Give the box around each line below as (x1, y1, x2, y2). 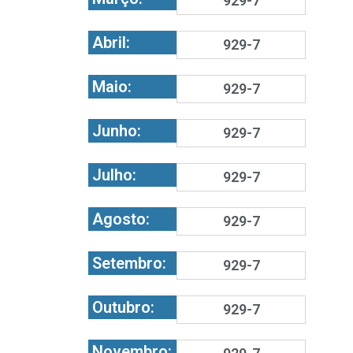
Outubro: (92, 298, 154, 317)
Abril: (92, 33, 130, 52)
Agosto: (92, 210, 150, 229)
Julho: (92, 165, 136, 184)
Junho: (92, 121, 141, 140)
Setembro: (92, 254, 166, 273)
